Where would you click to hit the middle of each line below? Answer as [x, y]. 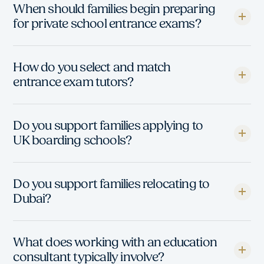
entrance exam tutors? [73, 82]
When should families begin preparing [114, 9]
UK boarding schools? [72, 141]
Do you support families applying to [108, 126]
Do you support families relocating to [111, 184]
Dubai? [32, 199]
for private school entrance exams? [107, 24]
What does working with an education [115, 243]
